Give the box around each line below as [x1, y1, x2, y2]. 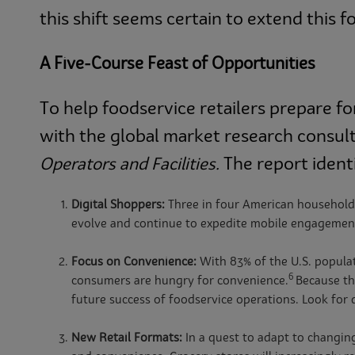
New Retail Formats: [71, 332, 182, 345]
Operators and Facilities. [40, 156, 223, 174]
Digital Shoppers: [71, 199, 165, 212]
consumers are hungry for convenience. [71, 275, 288, 288]
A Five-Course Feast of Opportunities [40, 56, 315, 74]
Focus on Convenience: [71, 256, 200, 269]
